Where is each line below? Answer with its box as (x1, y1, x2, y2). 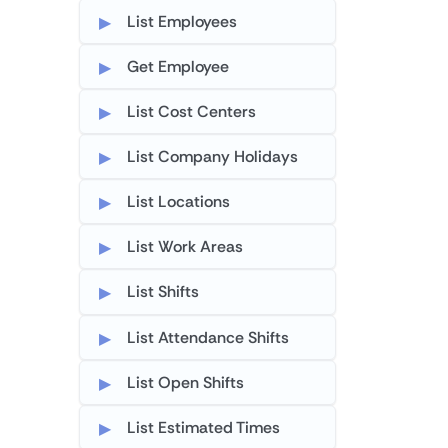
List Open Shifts (127, 371, 245, 393)
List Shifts (127, 281, 200, 303)
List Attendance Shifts (127, 326, 290, 348)
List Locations (127, 191, 231, 213)
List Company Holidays (127, 145, 299, 167)
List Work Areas (127, 236, 244, 258)
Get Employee (127, 55, 230, 77)
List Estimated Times (127, 416, 281, 438)
